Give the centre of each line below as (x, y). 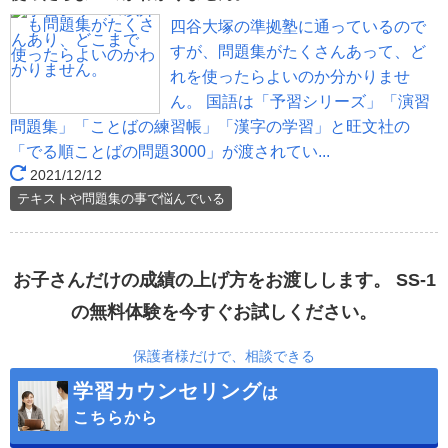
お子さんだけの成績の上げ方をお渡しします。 (201, 280)
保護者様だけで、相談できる (224, 356)
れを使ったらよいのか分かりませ (290, 77)
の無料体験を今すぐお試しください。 (224, 312)
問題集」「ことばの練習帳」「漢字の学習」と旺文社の (210, 127)
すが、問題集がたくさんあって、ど (298, 52)
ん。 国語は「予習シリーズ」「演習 (300, 102)
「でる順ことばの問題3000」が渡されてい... (170, 152)
